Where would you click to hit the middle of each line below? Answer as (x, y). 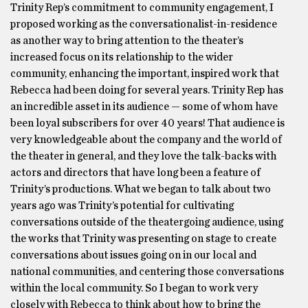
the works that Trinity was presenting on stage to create (143, 239)
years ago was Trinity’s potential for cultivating (122, 206)
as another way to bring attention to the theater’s (127, 41)
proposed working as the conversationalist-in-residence (144, 24)
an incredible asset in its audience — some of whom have (144, 107)
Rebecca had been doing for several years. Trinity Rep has (147, 90)
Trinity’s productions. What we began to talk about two (141, 189)
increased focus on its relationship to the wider (122, 57)
